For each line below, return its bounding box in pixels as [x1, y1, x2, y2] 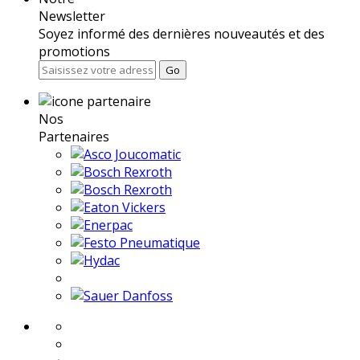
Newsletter [39, 6, 105, 25]
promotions [39, 42, 110, 60]
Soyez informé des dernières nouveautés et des [39, 24, 325, 43]
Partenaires [39, 127, 109, 145]
